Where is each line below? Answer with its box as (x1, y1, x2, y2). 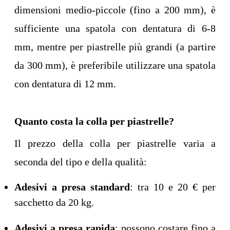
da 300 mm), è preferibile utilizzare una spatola (14, 60, 216, 71)
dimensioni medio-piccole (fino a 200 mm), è (14, 4, 216, 16)
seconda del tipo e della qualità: (14, 156, 147, 168)
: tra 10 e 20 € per (130, 181, 216, 193)
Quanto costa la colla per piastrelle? (14, 116, 174, 127)
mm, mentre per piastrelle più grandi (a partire (14, 41, 216, 53)
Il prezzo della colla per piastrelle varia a (14, 138, 216, 149)
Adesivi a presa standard (14, 181, 130, 193)
